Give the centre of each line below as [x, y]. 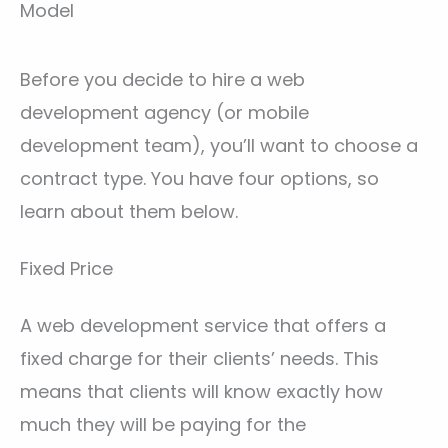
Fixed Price [66, 268]
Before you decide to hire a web [162, 79]
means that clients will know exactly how [201, 391]
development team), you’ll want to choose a [219, 145]
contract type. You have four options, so [199, 178]
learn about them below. [129, 211]
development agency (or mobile [164, 112]
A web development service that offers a [203, 325]
